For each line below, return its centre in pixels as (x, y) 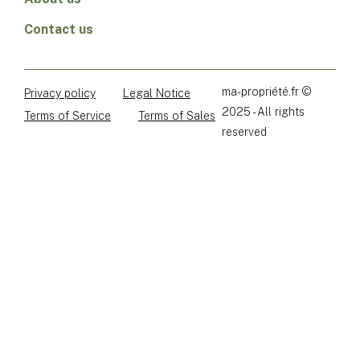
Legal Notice (157, 93)
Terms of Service (67, 115)
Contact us (59, 29)
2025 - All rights (263, 111)
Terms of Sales (177, 115)
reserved (244, 131)
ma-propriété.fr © (266, 91)
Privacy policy (60, 93)
